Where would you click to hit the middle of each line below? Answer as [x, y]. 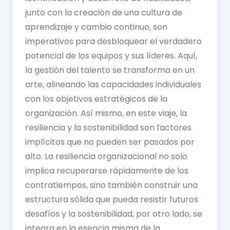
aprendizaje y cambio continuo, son [96, 27]
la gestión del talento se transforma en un [110, 70]
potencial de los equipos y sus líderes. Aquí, [111, 56]
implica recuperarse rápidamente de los [107, 171]
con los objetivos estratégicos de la [96, 99]
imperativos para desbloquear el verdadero [113, 42]
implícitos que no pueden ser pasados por [110, 142]
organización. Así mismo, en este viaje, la [106, 113]
